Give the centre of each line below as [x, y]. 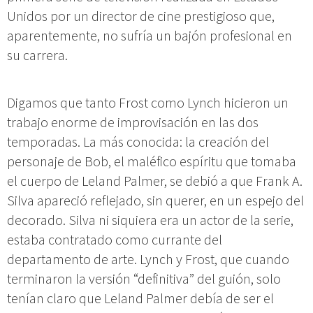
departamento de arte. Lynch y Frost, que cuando [148, 259]
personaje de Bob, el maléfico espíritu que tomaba [152, 161]
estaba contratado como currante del [115, 239]
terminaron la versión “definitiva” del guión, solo [144, 278]
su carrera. [37, 54]
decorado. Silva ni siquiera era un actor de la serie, [150, 219]
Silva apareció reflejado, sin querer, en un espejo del [155, 200]
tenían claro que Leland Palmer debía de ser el [140, 298]
